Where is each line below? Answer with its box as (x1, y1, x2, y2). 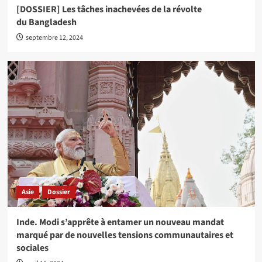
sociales (16, 242, 49, 255)
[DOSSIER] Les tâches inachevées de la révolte (16, 3, 202, 16)
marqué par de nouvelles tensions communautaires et (16, 229, 233, 242)
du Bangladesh (16, 16, 77, 29)
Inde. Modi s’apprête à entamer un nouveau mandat (16, 216, 224, 229)
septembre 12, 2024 (25, 33, 83, 43)
